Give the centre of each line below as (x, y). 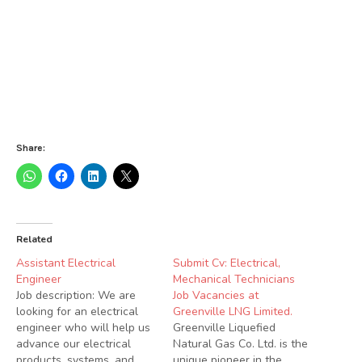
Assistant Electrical (66, 263)
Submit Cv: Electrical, (227, 263)
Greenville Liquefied (224, 327)
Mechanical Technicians (234, 279)
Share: (31, 147)
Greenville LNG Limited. (233, 311)
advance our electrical (74, 343)
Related (34, 239)
